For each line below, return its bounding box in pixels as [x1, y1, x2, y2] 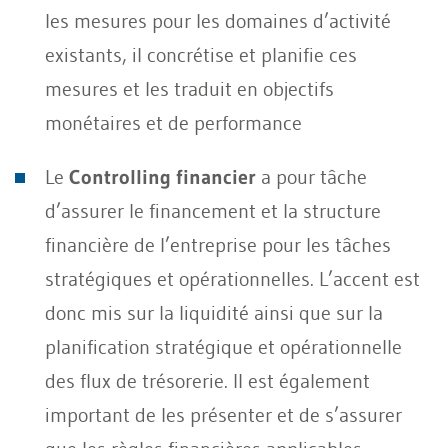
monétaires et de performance [45, 110, 302, 135]
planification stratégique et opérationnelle [45, 334, 402, 359]
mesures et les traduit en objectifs [45, 76, 334, 101]
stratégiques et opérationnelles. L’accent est [45, 266, 420, 291]
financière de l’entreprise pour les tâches [45, 232, 391, 257]
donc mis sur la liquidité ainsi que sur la [45, 300, 383, 325]
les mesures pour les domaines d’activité [45, 8, 391, 33]
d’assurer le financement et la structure [45, 198, 381, 223]
